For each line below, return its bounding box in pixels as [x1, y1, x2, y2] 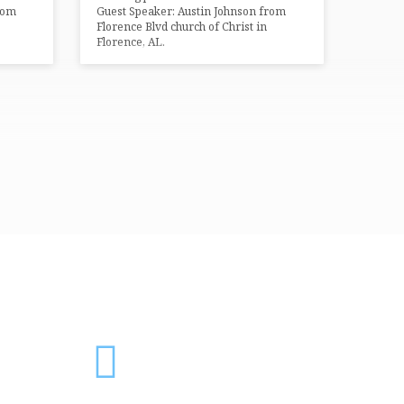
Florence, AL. [96, 34, 166, 50]
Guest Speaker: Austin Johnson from [96, 4, 287, 20]
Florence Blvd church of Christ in [96, 19, 268, 35]
